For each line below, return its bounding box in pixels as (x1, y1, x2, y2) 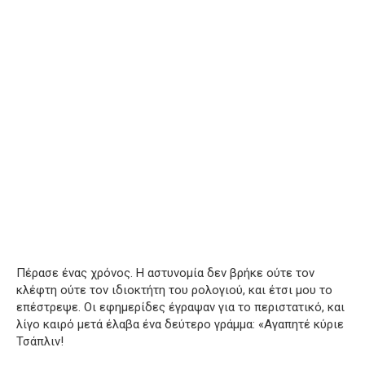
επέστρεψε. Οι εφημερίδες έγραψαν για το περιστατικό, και (16, 300, 345, 315)
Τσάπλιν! (16, 334, 64, 350)
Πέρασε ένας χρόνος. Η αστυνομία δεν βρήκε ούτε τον (16, 266, 314, 281)
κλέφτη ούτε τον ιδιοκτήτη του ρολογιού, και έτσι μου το (16, 283, 332, 298)
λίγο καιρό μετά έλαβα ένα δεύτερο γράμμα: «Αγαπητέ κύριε (16, 317, 344, 332)
